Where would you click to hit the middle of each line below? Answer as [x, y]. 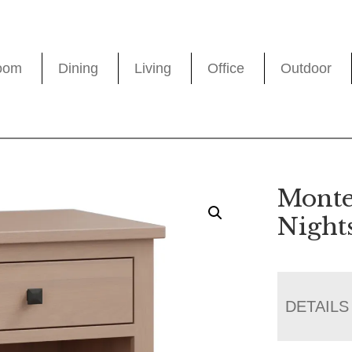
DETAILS [317, 306]
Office [226, 69]
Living [153, 69]
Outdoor [306, 69]
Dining [79, 69]
